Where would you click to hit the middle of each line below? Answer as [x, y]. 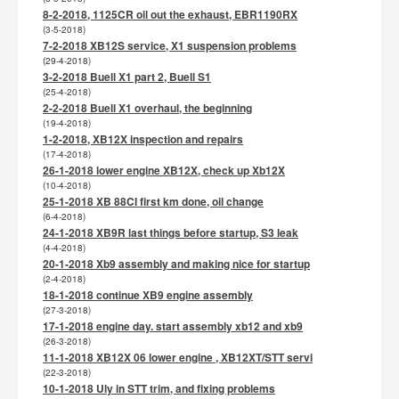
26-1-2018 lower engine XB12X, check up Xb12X [164, 170]
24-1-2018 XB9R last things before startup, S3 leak [171, 232]
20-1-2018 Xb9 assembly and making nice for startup [176, 264]
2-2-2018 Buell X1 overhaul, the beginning [147, 108]
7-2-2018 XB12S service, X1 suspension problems [170, 45]
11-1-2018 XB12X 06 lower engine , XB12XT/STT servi [178, 357]
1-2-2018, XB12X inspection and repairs [143, 139]
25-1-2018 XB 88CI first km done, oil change [153, 201]
